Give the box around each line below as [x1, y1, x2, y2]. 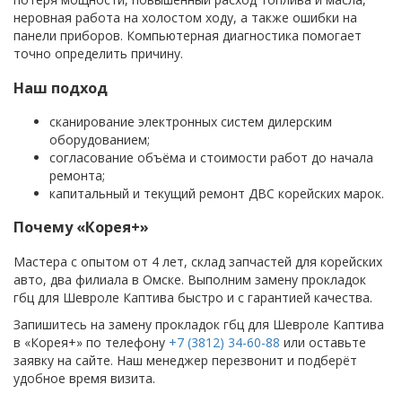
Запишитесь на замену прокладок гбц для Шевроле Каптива [13, 315, 384, 333]
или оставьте [280, 333, 366, 351]
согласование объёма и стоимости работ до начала [49, 148, 373, 166]
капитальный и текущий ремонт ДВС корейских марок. [49, 184, 384, 202]
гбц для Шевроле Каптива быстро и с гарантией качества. [13, 288, 372, 306]
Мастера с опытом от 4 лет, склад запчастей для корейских [13, 252, 382, 270]
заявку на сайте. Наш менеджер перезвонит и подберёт [13, 351, 357, 369]
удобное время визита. [13, 369, 155, 387]
